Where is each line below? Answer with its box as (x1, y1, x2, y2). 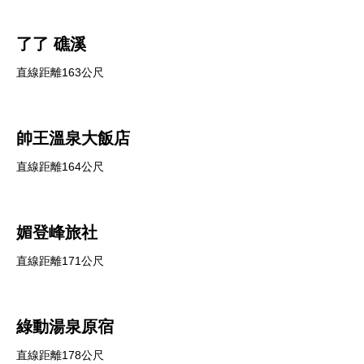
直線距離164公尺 (16, 160, 104, 173)
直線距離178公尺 (16, 349, 104, 362)
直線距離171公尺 (16, 254, 104, 267)
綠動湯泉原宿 (16, 318, 114, 336)
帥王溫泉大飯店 (16, 129, 130, 147)
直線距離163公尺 (16, 66, 104, 79)
